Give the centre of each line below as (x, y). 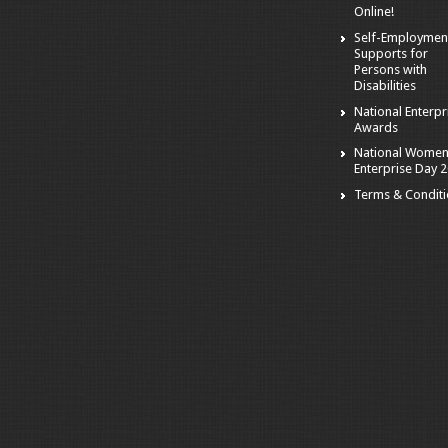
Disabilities (385, 85)
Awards (376, 127)
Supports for (391, 53)
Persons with (391, 69)
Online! (374, 12)
